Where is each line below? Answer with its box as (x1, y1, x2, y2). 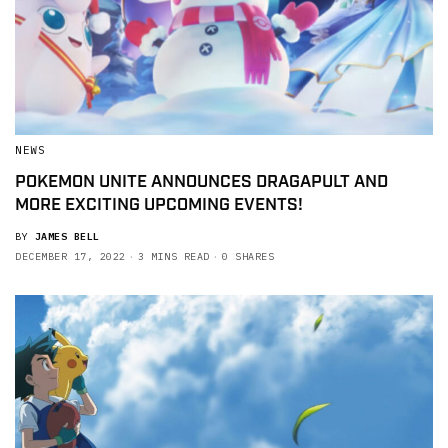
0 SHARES (222, 249, 274, 263)
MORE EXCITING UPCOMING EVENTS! (15, 193, 303, 216)
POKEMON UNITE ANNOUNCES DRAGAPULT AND (15, 170, 388, 193)
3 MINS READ (138, 249, 210, 263)
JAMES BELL (34, 229, 100, 243)
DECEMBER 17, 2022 (15, 249, 126, 263)
